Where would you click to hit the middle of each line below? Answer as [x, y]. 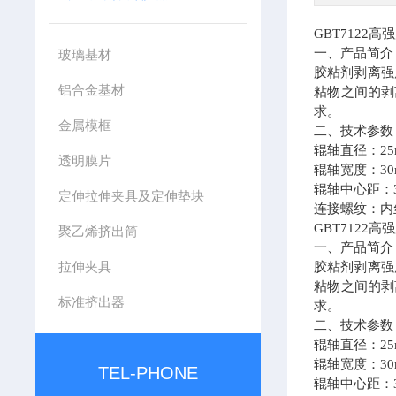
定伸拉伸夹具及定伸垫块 [131, 196]
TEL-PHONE [148, 373]
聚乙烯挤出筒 [98, 231]
